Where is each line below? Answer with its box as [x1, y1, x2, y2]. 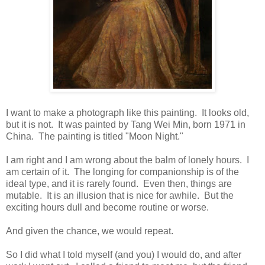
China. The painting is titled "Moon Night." [6, 131, 183, 141]
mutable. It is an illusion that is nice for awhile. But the [6, 190, 234, 201]
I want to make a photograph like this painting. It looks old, [6, 107, 249, 118]
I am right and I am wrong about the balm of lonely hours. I [6, 154, 249, 165]
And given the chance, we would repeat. [6, 225, 173, 236]
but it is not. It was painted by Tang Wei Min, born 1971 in [6, 119, 245, 130]
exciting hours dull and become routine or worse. [6, 202, 209, 212]
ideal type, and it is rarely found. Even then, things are [6, 178, 232, 189]
